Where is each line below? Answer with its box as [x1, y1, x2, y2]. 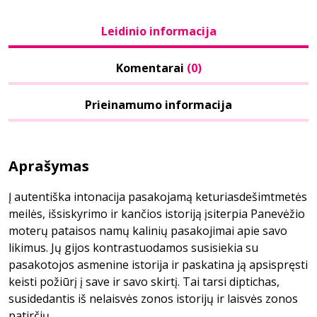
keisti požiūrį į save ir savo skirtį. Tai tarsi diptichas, [8, 274, 279, 289]
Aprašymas [8, 156, 89, 175]
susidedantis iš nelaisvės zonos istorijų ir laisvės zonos [8, 291, 298, 306]
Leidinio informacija [100, 23, 217, 39]
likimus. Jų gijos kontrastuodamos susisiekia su [8, 240, 258, 255]
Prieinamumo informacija [85, 97, 232, 113]
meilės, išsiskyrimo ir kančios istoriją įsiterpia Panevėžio [8, 206, 305, 221]
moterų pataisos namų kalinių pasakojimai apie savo [8, 223, 287, 238]
